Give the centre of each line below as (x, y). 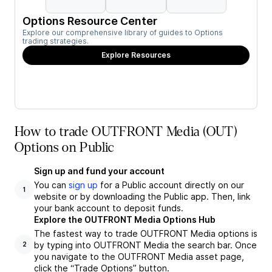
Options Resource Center (90, 21)
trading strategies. (56, 41)
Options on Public (64, 148)
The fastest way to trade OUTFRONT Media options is (146, 233)
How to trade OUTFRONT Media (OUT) (126, 132)
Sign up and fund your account (99, 171)
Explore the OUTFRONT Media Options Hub (125, 219)
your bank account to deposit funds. (109, 208)
